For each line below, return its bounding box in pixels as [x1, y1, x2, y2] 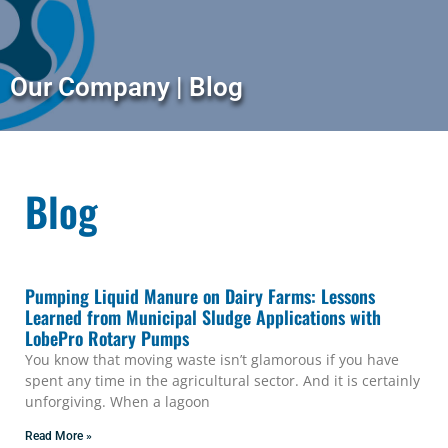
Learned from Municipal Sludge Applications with [25, 304, 381, 331]
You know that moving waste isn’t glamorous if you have [25, 350, 399, 370]
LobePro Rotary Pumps [25, 325, 189, 352]
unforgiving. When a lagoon [25, 392, 210, 412]
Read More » [25, 429, 92, 444]
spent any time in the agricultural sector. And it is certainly [25, 371, 420, 391]
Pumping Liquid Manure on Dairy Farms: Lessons [25, 283, 375, 310]
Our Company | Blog [10, 72, 243, 102]
